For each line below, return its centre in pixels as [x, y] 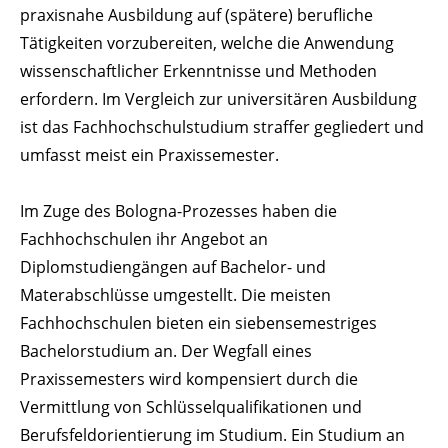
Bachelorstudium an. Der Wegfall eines [166, 350]
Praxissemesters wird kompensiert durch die [189, 378]
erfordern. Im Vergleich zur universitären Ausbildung [218, 98]
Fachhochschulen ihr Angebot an [144, 238]
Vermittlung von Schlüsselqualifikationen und [191, 406]
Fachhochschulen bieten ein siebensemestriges [198, 322]
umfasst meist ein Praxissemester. [149, 154]
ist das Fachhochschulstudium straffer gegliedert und [222, 126]
